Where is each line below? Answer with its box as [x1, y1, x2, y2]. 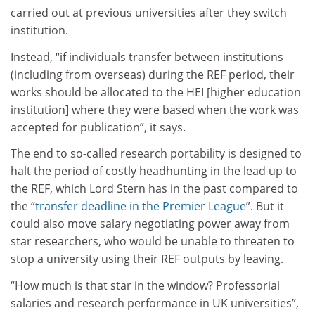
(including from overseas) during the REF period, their [11, 66, 295, 82]
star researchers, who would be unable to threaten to [11, 233, 295, 250]
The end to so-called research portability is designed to [11, 146, 302, 162]
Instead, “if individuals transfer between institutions [11, 49, 283, 65]
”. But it [246, 198, 284, 214]
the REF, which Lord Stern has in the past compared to [11, 181, 298, 197]
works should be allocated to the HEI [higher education [11, 84, 301, 100]
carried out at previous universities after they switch [11, 5, 287, 21]
